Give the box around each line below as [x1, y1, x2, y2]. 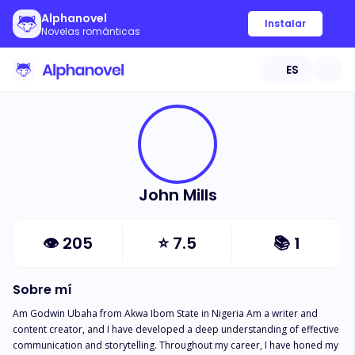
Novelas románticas [41, 25, 140, 38]
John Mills [138, 184, 217, 206]
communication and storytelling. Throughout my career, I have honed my [13, 338, 341, 352]
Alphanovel [41, 10, 107, 26]
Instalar [265, 17, 306, 30]
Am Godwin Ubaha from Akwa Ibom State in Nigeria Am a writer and [13, 307, 320, 320]
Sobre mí [13, 281, 72, 299]
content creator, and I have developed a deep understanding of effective [13, 323, 342, 336]
